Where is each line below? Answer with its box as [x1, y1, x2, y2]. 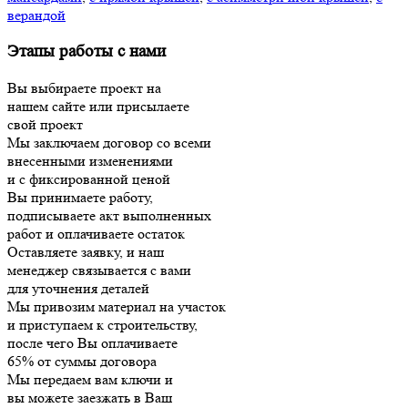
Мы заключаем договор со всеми [7, 133, 211, 151]
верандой [7, 6, 66, 25]
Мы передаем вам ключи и [7, 370, 173, 388]
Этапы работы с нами [7, 41, 166, 61]
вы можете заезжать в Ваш [7, 388, 172, 406]
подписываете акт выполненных [7, 206, 211, 224]
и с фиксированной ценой [7, 169, 170, 188]
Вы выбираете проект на [7, 78, 161, 97]
